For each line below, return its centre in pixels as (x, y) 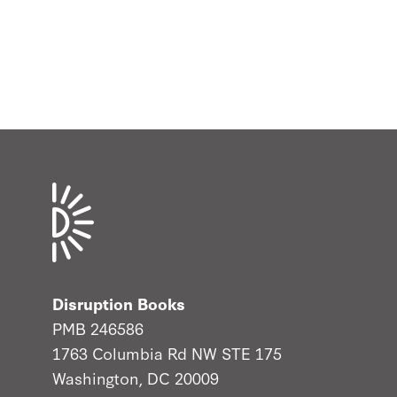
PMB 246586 (98, 327)
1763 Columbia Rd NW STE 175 (167, 352)
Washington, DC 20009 (136, 377)
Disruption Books (119, 303)
